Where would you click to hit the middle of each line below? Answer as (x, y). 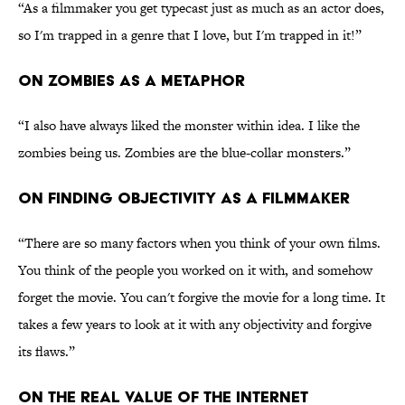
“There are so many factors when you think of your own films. (199, 243)
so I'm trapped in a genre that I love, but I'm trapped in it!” (190, 35)
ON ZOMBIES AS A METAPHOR (132, 80)
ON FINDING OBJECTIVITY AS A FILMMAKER (184, 198)
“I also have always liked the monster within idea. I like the (189, 126)
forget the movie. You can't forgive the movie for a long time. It (202, 297)
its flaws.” (47, 352)
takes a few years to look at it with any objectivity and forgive (195, 325)
